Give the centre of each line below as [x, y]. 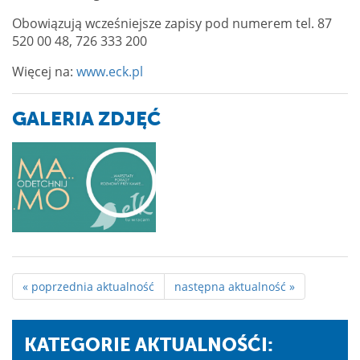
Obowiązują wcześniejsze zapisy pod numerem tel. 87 [172, 23]
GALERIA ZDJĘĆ [86, 119]
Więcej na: [44, 71]
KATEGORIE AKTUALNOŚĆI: [149, 345]
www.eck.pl [110, 71]
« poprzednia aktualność [88, 287]
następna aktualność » [235, 287]
